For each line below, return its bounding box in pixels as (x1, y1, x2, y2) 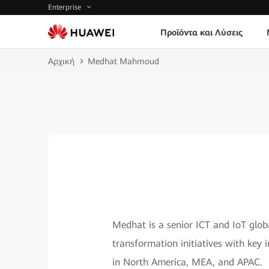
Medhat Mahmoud (88, 56, 159, 66)
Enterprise (48, 3, 83, 12)
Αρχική (48, 56, 74, 66)
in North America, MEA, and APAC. (112, 256, 262, 268)
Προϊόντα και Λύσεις (160, 27, 243, 37)
